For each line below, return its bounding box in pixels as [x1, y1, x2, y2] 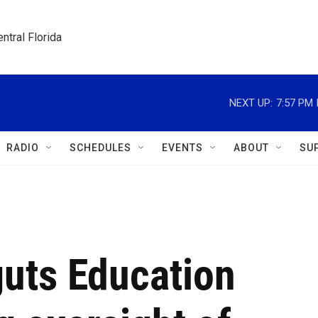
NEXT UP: [229, 96, 273, 109]
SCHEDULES [70, 142, 131, 153]
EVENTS [162, 142, 203, 153]
